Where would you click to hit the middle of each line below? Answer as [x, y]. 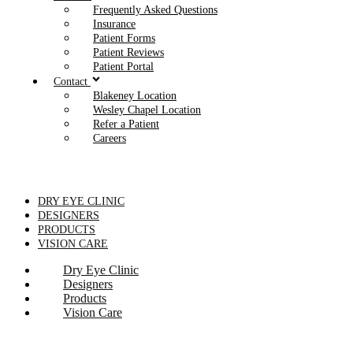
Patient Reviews [128, 52]
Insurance [114, 24]
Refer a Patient [126, 123]
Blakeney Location [135, 95]
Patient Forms [124, 38]
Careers [110, 137]
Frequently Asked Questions [155, 10]
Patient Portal [123, 67]
